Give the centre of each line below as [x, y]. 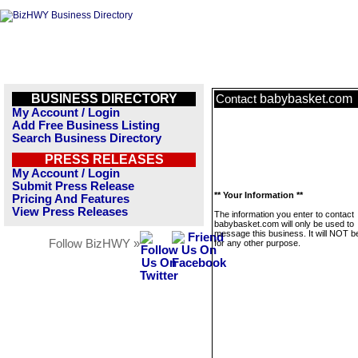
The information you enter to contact [284, 214]
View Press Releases [70, 212]
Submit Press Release [73, 186]
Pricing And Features [71, 199]
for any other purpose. [257, 243]
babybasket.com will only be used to [284, 224]
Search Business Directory [87, 138]
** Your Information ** [259, 195]
